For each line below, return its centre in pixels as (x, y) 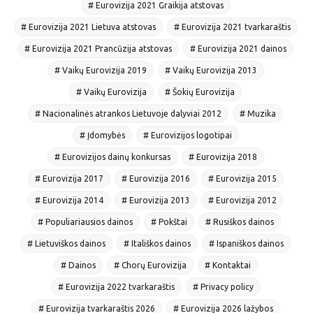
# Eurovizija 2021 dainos (238, 48)
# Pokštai (169, 221)
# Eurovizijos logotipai (187, 135)
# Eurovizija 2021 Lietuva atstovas (88, 27)
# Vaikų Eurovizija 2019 (100, 70)
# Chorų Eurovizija (150, 265)
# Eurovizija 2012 (242, 200)
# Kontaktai (227, 265)
